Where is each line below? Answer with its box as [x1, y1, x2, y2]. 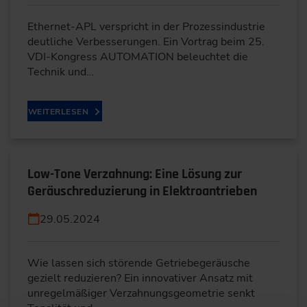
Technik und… [27, 64, 94, 79]
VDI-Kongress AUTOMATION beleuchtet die [27, 49, 248, 64]
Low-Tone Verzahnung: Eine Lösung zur [27, 165, 242, 183]
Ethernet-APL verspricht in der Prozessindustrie [27, 19, 265, 34]
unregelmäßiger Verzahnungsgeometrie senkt [27, 286, 255, 301]
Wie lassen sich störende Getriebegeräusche [27, 256, 250, 271]
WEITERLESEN [28, 106, 89, 117]
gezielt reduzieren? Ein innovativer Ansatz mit [27, 271, 253, 286]
